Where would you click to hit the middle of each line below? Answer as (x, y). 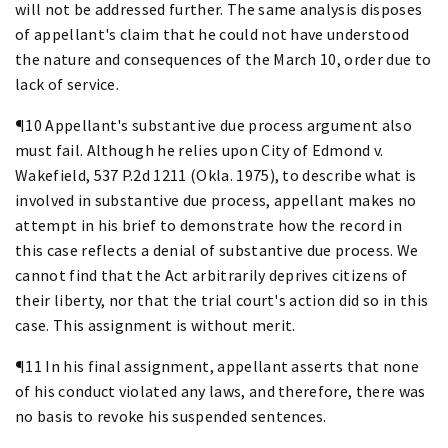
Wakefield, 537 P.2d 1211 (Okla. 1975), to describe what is (216, 174)
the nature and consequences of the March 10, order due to (223, 58)
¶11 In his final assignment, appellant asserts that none (217, 365)
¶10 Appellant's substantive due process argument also (213, 124)
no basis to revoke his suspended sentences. (171, 415)
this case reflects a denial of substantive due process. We (217, 249)
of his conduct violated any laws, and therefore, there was (220, 390)
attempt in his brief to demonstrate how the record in (208, 224)
